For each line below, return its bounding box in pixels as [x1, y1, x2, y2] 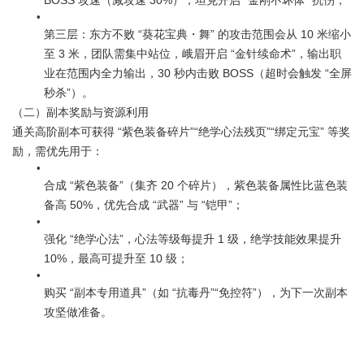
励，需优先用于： [12, 145, 103, 158]
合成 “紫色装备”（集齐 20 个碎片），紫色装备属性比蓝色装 [44, 179, 348, 192]
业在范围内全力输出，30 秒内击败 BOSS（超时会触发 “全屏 [44, 67, 352, 80]
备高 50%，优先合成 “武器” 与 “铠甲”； [44, 198, 244, 211]
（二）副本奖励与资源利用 [12, 106, 149, 119]
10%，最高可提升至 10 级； [44, 252, 188, 265]
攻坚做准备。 [44, 305, 112, 318]
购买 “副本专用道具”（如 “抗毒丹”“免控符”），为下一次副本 [44, 286, 348, 299]
